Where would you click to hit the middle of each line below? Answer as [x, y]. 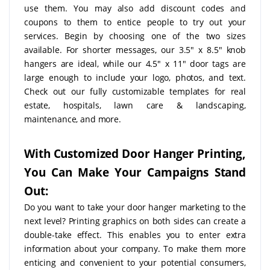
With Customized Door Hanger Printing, [135, 153]
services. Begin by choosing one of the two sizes [135, 36]
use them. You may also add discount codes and [135, 8]
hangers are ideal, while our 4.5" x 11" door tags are [135, 63]
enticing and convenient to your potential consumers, [135, 262]
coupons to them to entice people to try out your [135, 22]
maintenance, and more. [73, 119]
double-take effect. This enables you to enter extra [135, 234]
